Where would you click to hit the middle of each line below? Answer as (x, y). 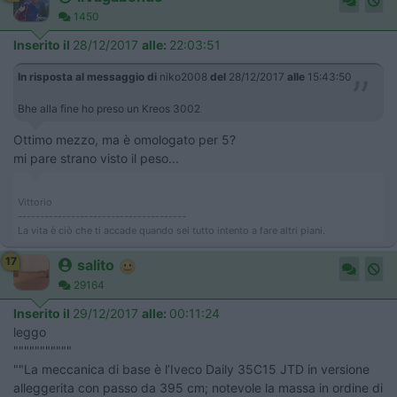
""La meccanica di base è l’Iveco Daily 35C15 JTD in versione (191, 370)
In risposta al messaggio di (87, 77)
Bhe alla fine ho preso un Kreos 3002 (109, 109)
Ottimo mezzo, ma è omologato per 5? (125, 140)
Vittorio (35, 202)
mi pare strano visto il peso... (96, 159)
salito (96, 265)
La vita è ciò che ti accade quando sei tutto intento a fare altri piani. (171, 231)
